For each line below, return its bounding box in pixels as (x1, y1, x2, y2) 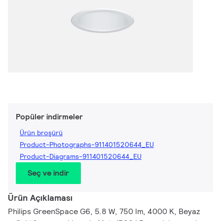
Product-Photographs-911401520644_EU (20, 140, 154, 149)
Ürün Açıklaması (8, 192, 73, 204)
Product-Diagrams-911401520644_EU (20, 152, 142, 161)
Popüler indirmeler (16, 111, 83, 122)
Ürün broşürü (20, 128, 63, 138)
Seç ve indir (28, 168, 69, 179)
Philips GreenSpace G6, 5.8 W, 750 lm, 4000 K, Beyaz (8, 206, 200, 217)
